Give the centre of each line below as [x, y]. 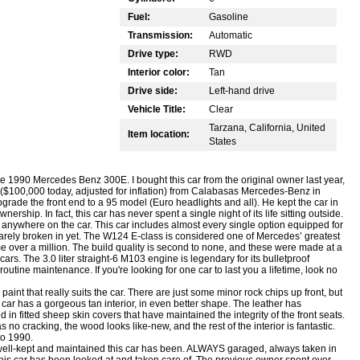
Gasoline [229, 16]
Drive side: [153, 90]
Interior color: [159, 72]
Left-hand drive [242, 90]
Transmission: [160, 35]
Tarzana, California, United [267, 127]
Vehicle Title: [157, 109]
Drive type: [153, 53]
